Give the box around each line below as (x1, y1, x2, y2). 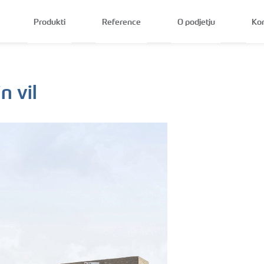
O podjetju (177, 16, 215, 27)
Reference (101, 16, 141, 27)
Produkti (33, 16, 65, 27)
